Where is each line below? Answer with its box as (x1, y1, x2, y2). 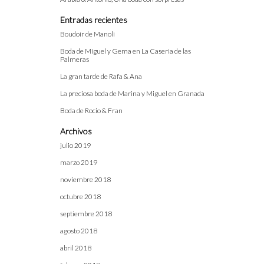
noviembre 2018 (60, 175, 111, 184)
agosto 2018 (60, 226, 97, 235)
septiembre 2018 (60, 209, 112, 218)
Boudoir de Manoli (60, 29, 115, 38)
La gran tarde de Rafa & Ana (60, 72, 142, 81)
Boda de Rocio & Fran (60, 106, 123, 115)
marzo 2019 (60, 158, 97, 167)
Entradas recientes (60, 15, 127, 25)
